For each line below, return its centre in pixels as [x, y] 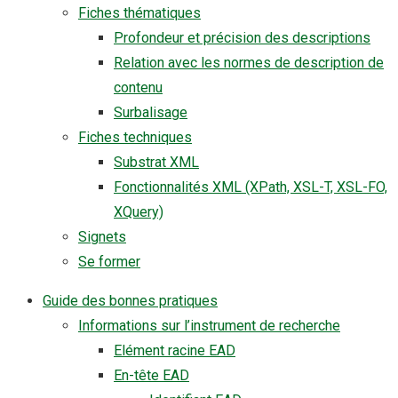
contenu [138, 88]
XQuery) [139, 212]
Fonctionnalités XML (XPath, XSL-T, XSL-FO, [251, 187]
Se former [109, 262]
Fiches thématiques [139, 13]
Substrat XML [156, 162]
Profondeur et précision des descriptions [242, 38]
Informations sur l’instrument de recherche [209, 326]
